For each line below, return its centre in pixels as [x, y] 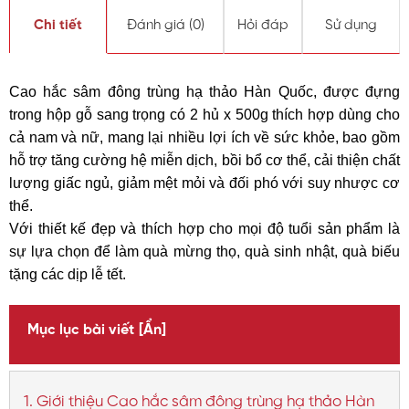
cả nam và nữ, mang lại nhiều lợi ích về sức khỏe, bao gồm [204, 137]
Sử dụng [351, 26]
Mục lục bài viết [81, 330]
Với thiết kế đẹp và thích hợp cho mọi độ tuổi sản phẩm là [204, 229]
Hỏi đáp [263, 26]
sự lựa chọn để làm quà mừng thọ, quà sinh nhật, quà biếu [204, 252]
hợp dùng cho [352, 115]
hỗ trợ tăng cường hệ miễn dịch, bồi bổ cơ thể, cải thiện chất [204, 160]
